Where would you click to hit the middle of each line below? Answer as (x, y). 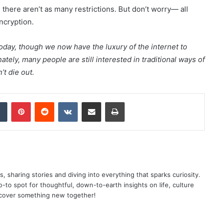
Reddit (64, 101)
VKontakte (93, 101)
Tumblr (17, 101)
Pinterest (44, 101)
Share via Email (109, 101)
